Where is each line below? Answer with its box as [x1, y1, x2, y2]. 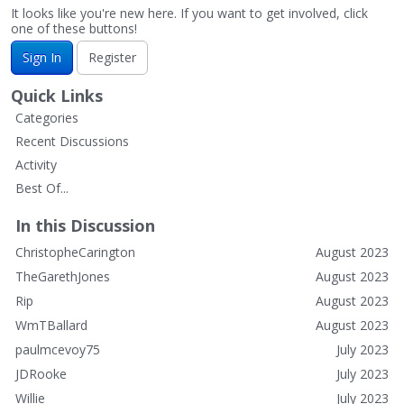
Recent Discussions [15, 132, 129, 150]
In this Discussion [15, 214, 155, 236]
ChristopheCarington [15, 243, 135, 261]
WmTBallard [15, 316, 87, 334]
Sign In [23, 48, 61, 66]
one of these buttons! [11, 19, 137, 37]
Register [88, 48, 136, 66]
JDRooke [15, 364, 67, 382]
